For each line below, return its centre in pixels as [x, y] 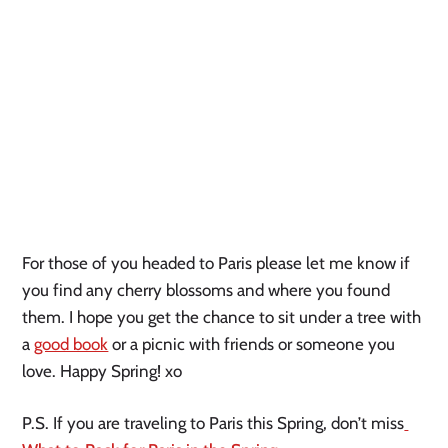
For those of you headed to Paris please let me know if [216, 263]
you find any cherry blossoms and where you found [206, 290]
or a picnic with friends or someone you [252, 344]
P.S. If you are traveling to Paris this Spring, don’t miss [213, 423]
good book [71, 344]
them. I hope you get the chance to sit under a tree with [222, 317]
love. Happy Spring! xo [104, 371]
